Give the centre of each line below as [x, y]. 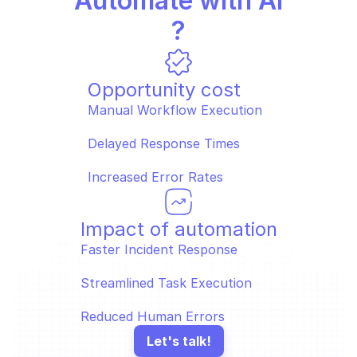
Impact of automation [178, 229]
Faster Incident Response [163, 249]
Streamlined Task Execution [170, 283]
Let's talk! [178, 341]
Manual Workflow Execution [178, 110]
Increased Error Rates [155, 177]
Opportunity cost [164, 90]
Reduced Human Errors [152, 316]
